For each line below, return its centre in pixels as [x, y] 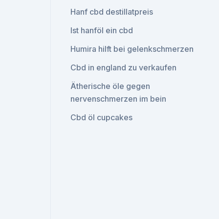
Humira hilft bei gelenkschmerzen [132, 49]
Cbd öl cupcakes [102, 117]
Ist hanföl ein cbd [102, 30]
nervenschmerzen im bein [119, 99]
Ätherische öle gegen [110, 86]
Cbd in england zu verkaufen [124, 67]
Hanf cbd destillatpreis [112, 12]
